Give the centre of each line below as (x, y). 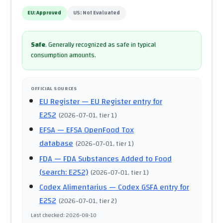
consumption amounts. (63, 56)
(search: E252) (63, 172)
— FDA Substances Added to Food (112, 159)
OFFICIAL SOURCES (54, 88)
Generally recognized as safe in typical (102, 45)
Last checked (47, 215)
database (56, 144)
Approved (49, 13)
